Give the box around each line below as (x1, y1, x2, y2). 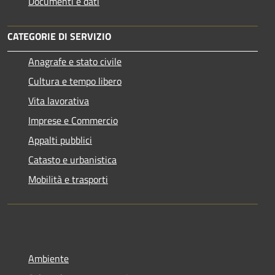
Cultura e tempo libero (28, 73, 122, 88)
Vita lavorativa (28, 93, 89, 108)
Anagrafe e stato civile (28, 53, 122, 69)
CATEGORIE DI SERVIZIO (7, 28, 111, 44)
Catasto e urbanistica (28, 152, 117, 167)
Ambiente (28, 250, 69, 266)
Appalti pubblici (28, 132, 92, 147)
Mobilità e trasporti (28, 171, 108, 187)
